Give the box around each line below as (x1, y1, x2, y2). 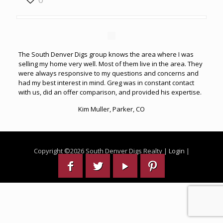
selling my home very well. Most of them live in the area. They (18, 59, 203, 68)
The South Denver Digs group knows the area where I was (18, 50, 194, 59)
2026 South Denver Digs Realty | (70, 146, 169, 155)
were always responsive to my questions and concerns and (18, 69, 199, 78)
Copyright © (33, 146, 70, 155)
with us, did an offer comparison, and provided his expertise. (18, 88, 202, 97)
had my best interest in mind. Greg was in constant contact (18, 78, 194, 87)
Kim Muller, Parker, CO (78, 105, 145, 113)
